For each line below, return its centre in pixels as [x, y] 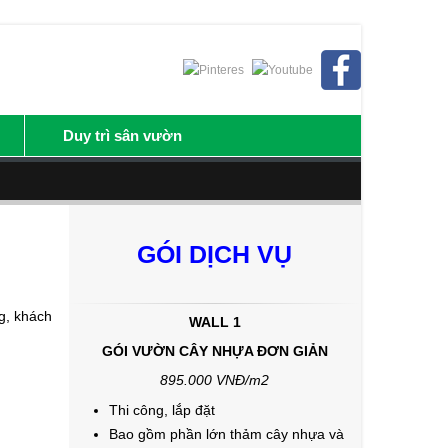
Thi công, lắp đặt [161, 410]
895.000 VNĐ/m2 [215, 380]
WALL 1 [214, 322]
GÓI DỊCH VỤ [215, 254]
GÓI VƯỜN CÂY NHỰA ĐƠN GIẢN [214, 351]
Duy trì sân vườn [122, 135]
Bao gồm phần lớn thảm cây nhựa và [226, 434]
